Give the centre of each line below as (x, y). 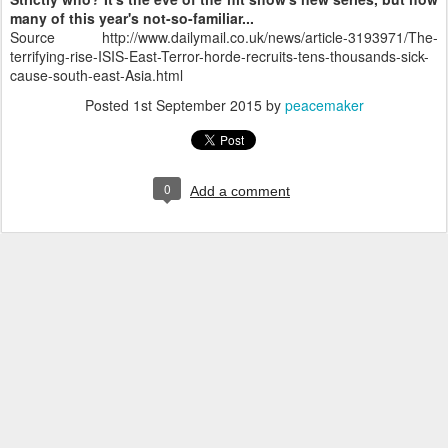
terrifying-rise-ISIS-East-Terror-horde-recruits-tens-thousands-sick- (219, 55)
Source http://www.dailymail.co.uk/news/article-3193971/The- (224, 36)
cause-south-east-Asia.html (96, 74)
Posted (108, 104)
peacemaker (324, 104)
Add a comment (240, 190)
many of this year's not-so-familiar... (132, 17)
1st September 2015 (197, 104)
